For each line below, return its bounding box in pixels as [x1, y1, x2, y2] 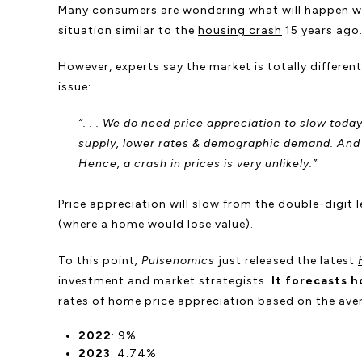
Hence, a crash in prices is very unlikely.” [78, 157, 318, 170]
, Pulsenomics [135, 253, 215, 267]
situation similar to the [58, 23, 198, 37]
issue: [58, 80, 91, 94]
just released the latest [215, 253, 358, 267]
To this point [58, 253, 135, 267]
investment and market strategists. [58, 273, 268, 288]
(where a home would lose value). [58, 217, 254, 231]
